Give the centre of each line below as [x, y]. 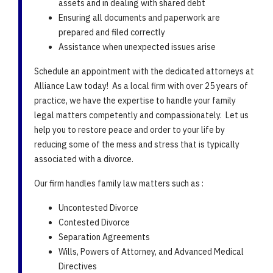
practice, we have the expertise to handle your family [135, 101]
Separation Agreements [104, 237]
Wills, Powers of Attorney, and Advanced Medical [151, 252]
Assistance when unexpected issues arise [137, 47]
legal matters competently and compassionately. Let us [141, 115]
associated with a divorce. [84, 159]
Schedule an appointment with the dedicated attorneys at [144, 72]
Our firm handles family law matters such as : [119, 184]
